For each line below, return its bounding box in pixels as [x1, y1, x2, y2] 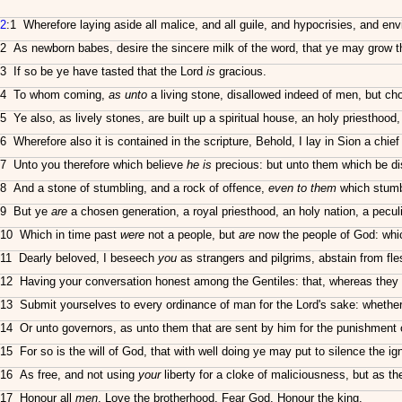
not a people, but [144, 228, 239, 241]
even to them [268, 181, 336, 195]
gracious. [215, 65, 267, 78]
